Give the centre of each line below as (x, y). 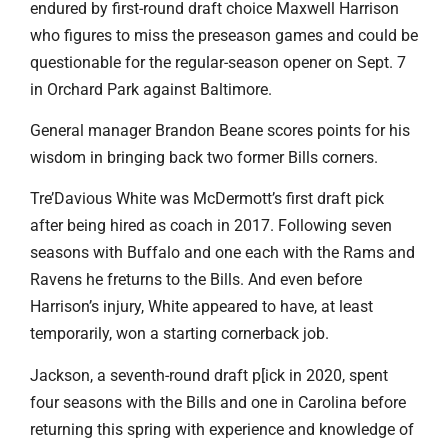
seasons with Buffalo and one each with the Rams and (222, 253)
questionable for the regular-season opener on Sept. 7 (218, 62)
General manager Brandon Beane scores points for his (220, 131)
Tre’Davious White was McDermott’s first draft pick (207, 199)
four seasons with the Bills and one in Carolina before (218, 402)
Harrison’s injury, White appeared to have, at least (201, 307)
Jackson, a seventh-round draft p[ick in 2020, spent (209, 375)
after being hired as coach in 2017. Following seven (211, 226)
